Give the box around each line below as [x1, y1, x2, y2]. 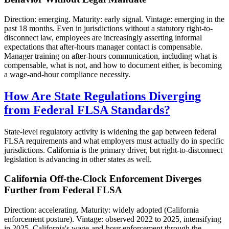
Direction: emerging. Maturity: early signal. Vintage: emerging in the [4, 14, 224, 24]
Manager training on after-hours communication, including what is [4, 51, 217, 60]
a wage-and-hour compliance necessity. [4, 70, 130, 79]
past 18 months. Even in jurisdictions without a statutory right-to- [4, 24, 213, 33]
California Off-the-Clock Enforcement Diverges [4, 173, 201, 185]
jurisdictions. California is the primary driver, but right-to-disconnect [4, 145, 222, 154]
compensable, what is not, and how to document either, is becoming [4, 60, 222, 70]
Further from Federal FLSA [4, 185, 122, 196]
